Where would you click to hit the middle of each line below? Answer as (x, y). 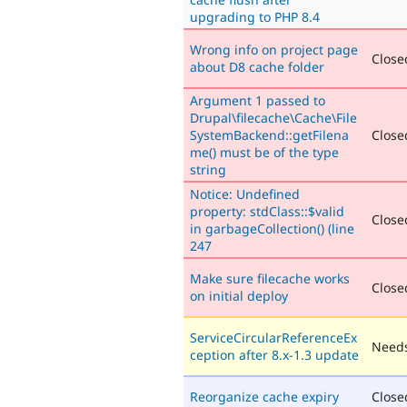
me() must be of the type (264, 152)
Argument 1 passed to (258, 100)
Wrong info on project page (274, 49)
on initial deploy (239, 295)
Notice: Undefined (245, 194)
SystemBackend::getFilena (269, 134)
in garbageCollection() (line (272, 228)
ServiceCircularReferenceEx (273, 337)
